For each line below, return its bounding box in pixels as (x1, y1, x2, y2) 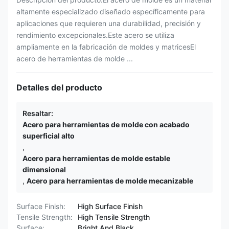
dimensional (22, 165, 66, 174)
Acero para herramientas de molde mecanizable (27, 176, 193, 185)
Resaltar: (22, 109, 53, 118)
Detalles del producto (16, 82, 102, 93)
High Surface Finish (78, 202, 143, 211)
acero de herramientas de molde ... (16, 54, 133, 63)
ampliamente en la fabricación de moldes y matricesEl (16, 42, 196, 51)
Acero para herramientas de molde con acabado (22, 120, 190, 129)
